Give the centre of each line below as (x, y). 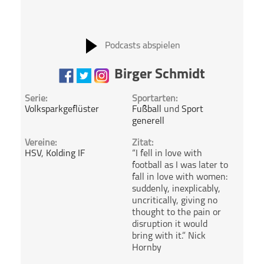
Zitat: (142, 143)
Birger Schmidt (159, 75)
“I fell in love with (167, 154)
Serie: (36, 99)
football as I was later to (180, 165)
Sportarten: (154, 99)
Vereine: (41, 143)
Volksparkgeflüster (62, 109)
